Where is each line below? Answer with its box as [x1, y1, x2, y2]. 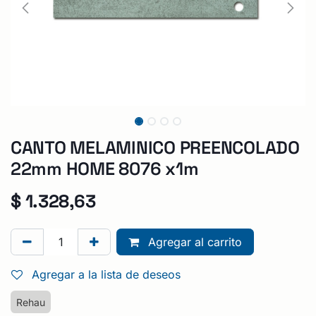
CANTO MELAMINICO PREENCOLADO [11, 135, 300, 159]
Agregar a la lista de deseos [32, 267, 181, 281]
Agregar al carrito [145, 234, 242, 249]
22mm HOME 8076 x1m [11, 157, 199, 180]
